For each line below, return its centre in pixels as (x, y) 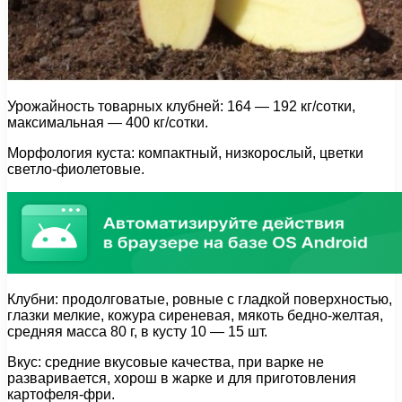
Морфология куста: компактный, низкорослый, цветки (185, 153)
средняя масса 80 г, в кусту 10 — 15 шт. (137, 332)
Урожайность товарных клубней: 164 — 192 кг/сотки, (181, 107)
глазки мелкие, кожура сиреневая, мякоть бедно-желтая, (195, 316)
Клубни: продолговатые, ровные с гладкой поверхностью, (200, 300)
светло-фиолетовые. (76, 170)
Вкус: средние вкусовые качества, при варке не (166, 363)
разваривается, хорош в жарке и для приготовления (182, 379)
